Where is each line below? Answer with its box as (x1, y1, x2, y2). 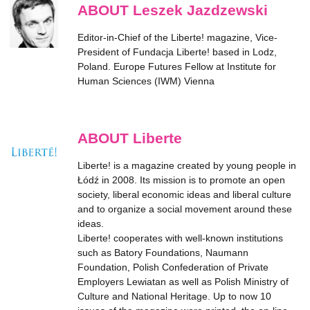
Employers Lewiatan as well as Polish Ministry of (77, 276, 289, 287)
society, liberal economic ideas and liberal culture (77, 189, 291, 200)
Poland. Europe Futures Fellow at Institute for (77, 61, 276, 72)
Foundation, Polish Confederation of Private (77, 262, 268, 273)
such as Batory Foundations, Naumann (77, 247, 248, 258)
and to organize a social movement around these (77, 203, 292, 215)
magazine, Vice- (204, 32, 277, 43)
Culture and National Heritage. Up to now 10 (77, 291, 271, 302)
